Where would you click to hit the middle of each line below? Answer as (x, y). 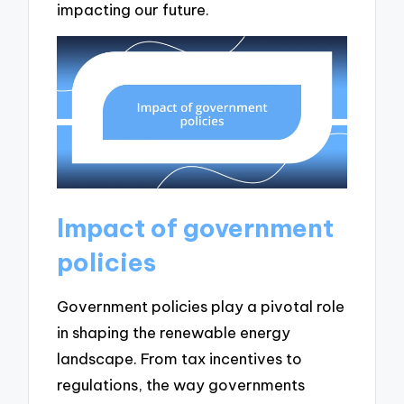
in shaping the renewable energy (174, 333)
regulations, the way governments (181, 385)
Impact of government (196, 227)
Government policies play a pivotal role (201, 307)
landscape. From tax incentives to (180, 359)
